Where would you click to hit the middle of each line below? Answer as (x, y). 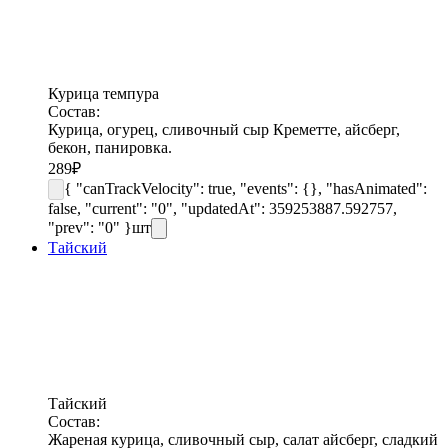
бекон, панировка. (110, 147)
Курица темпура (103, 93)
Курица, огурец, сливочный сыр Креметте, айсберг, (224, 129)
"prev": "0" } (90, 227)
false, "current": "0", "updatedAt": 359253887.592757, (222, 208)
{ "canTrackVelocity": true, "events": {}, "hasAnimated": (245, 188)
